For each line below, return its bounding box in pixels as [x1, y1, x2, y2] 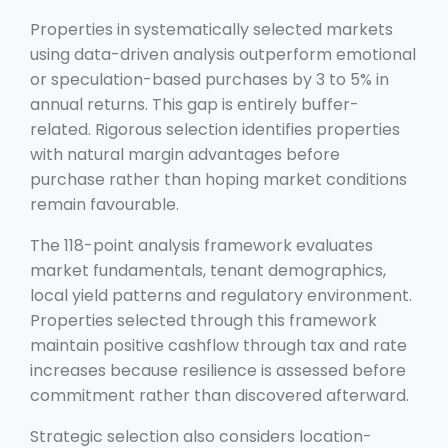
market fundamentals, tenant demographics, [30, 258, 386, 282]
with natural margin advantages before [30, 142, 340, 166]
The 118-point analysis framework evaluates [30, 233, 373, 257]
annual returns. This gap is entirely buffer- [30, 92, 359, 116]
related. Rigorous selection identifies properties [30, 117, 400, 141]
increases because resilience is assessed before [30, 358, 406, 382]
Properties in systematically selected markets [30, 17, 393, 41]
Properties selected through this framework [30, 308, 377, 332]
